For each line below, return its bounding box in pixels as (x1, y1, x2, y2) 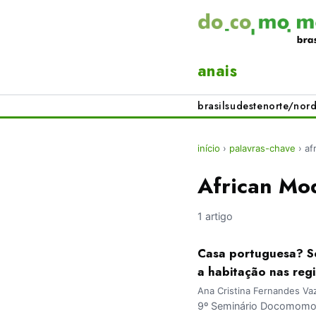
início (197, 142, 220, 154)
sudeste (225, 99, 263, 114)
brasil (197, 99, 226, 114)
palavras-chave (229, 142, 296, 154)
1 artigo (197, 210, 233, 223)
